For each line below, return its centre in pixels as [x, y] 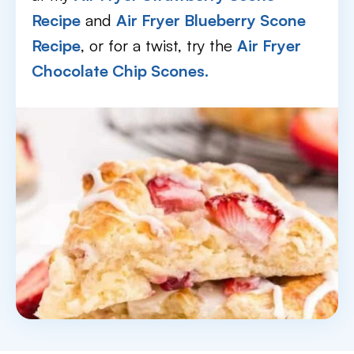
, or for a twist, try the [159, 45]
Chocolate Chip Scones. [120, 71]
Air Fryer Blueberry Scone [211, 20]
